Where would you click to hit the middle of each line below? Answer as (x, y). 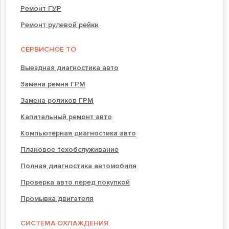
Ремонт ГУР (41, 8)
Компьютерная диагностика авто (78, 133)
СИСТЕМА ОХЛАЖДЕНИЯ (64, 223)
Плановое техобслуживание (70, 149)
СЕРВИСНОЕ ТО (48, 49)
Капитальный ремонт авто (66, 117)
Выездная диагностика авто (70, 67)
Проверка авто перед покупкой (75, 182)
